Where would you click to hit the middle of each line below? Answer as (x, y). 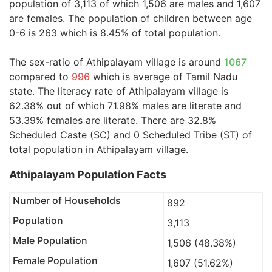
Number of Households (66, 200)
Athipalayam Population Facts (88, 175)
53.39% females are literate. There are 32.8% (113, 120)
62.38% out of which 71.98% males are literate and (125, 106)
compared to (40, 76)
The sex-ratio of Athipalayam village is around (117, 62)
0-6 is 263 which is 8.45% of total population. (115, 33)
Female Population (55, 260)
